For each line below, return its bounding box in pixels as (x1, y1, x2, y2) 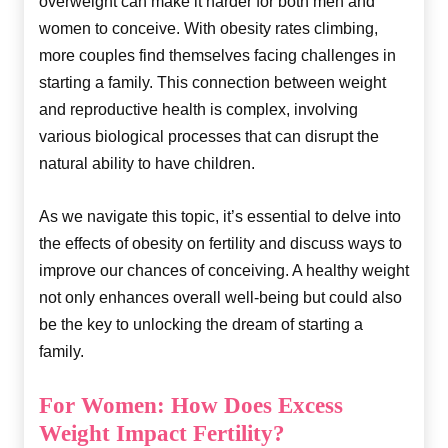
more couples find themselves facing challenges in (39, 46, 396, 64)
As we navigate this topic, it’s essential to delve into (39, 207, 401, 225)
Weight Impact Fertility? (39, 419, 285, 446)
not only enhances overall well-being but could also (39, 288, 402, 306)
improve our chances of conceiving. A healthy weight (39, 261, 409, 279)
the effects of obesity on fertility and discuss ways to (39, 234, 402, 252)
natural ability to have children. (39, 154, 255, 172)
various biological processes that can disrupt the (39, 127, 379, 145)
